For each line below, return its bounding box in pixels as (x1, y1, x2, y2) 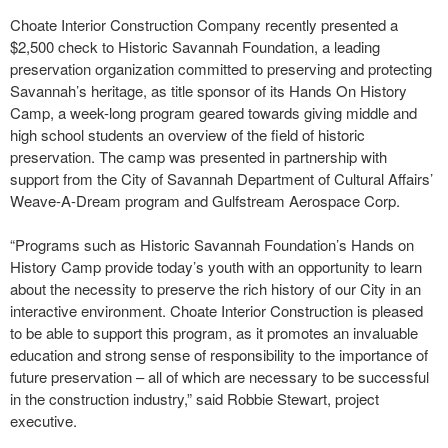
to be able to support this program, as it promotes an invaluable (10, 322, 418, 343)
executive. (10, 410, 77, 431)
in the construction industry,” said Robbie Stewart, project (10, 388, 379, 409)
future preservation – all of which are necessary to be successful (10, 366, 429, 387)
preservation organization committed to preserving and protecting (10, 58, 432, 79)
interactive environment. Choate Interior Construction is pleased (10, 300, 423, 321)
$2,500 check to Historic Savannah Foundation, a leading (10, 36, 380, 57)
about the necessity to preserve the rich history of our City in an (10, 278, 421, 299)
